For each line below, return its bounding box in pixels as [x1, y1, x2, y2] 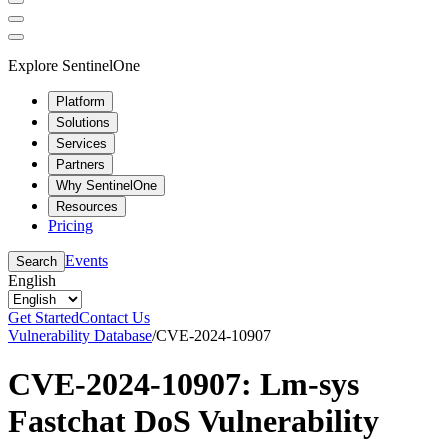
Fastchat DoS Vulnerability [8, 402, 379, 439]
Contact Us [79, 308, 150, 326]
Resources [56, 198, 118, 214]
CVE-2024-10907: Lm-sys [8, 365, 359, 402]
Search [16, 253, 57, 269]
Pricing [48, 216, 93, 234]
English [8, 271, 56, 289]
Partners [56, 156, 105, 172]
